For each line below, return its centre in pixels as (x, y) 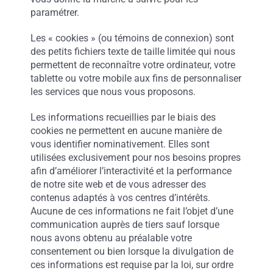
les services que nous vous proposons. (113, 92)
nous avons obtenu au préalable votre (111, 238)
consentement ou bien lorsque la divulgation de (132, 251)
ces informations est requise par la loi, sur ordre (132, 265)
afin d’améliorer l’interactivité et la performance (131, 171)
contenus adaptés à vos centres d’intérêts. (120, 198)
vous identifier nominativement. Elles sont (120, 144)
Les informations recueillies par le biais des (123, 117)
